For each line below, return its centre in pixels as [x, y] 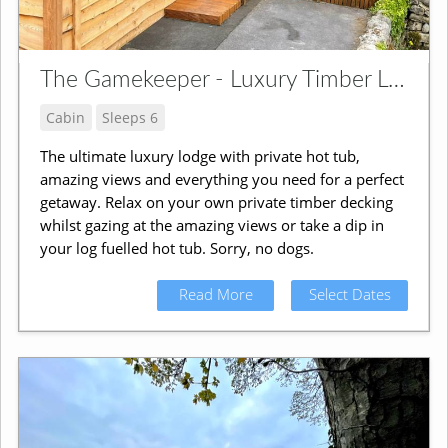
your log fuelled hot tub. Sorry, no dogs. [176, 248]
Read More [215, 294]
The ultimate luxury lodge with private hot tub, [199, 156]
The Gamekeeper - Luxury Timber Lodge [396, 79]
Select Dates [349, 294]
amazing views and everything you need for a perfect [221, 179]
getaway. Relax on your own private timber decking [216, 202]
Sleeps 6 [130, 117]
